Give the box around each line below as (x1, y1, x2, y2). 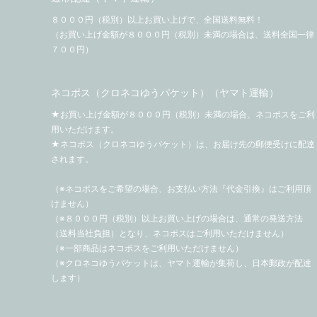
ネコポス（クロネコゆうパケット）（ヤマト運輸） (51, 86, 279, 99)
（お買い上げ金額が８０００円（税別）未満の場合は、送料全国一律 (51, 29, 314, 40)
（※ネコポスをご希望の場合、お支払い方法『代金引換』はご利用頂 (51, 183, 311, 195)
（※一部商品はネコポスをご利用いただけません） (51, 243, 243, 254)
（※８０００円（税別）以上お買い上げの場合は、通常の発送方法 (51, 213, 303, 224)
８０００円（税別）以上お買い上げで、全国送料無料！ (51, 14, 263, 25)
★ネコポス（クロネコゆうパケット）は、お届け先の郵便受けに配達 (51, 139, 315, 150)
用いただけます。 (51, 124, 119, 135)
